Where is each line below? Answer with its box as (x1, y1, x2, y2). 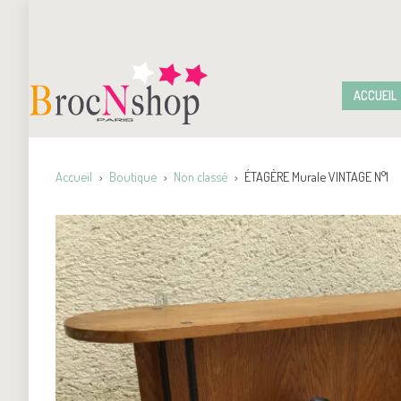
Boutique (109, 167, 157, 184)
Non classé (174, 167, 227, 184)
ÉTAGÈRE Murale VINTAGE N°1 (244, 167, 388, 184)
